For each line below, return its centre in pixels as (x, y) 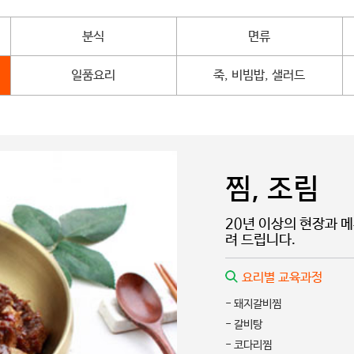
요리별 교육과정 (282, 278)
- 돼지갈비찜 (253, 305)
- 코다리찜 (249, 346)
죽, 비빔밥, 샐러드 (260, 76)
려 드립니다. (260, 241)
